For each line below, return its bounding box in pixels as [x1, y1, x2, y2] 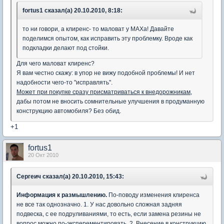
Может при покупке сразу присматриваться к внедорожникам [16, 88, 190, 95]
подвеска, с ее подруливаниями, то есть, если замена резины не [16, 210, 201, 217]
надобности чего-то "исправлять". [16, 79, 112, 86]
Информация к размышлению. [16, 191, 107, 198]
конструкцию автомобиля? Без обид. [16, 107, 121, 114]
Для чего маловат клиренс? [16, 60, 94, 67]
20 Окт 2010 [28, 152, 58, 158]
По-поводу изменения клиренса [107, 191, 199, 198]
